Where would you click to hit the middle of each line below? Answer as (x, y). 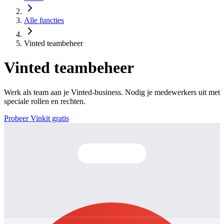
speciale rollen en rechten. (45, 101)
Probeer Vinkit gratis (36, 118)
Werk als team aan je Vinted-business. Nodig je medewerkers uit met (112, 92)
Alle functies (44, 20)
